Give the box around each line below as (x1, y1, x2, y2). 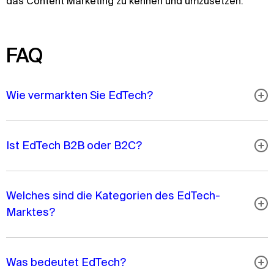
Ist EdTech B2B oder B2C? (6, 139, 142, 152)
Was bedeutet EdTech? (6, 256, 126, 268)
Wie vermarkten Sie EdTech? (6, 89, 153, 102)
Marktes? (6, 206, 55, 218)
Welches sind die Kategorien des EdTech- (6, 189, 220, 202)
